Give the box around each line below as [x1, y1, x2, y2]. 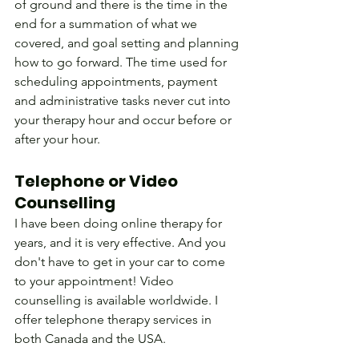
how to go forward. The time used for [14, 54, 230, 71]
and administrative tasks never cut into [14, 93, 234, 109]
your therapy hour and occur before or [14, 112, 235, 128]
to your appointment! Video [14, 273, 177, 289]
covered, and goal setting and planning [14, 35, 242, 51]
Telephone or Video [14, 170, 181, 193]
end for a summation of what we [14, 16, 200, 32]
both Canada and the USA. [14, 331, 166, 347]
